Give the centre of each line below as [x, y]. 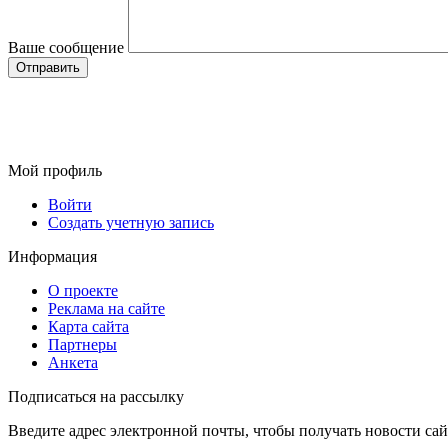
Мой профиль [55, 171]
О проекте [83, 291]
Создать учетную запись [131, 223]
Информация [52, 257]
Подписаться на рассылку [96, 397]
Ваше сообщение [66, 48]
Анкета [73, 363]
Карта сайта [88, 327]
